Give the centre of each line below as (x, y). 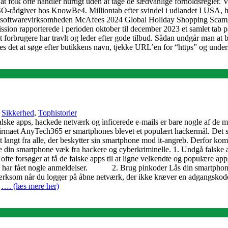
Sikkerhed (18, 113)
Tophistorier (58, 113)
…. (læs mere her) (30, 186)
